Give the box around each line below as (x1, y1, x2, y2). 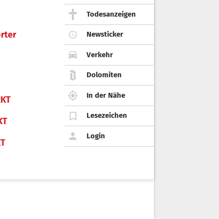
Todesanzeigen (87, 9, 136, 19)
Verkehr (87, 50, 113, 59)
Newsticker (87, 30, 123, 39)
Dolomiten (87, 70, 122, 80)
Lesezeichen (87, 111, 127, 120)
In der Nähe (87, 90, 125, 100)
